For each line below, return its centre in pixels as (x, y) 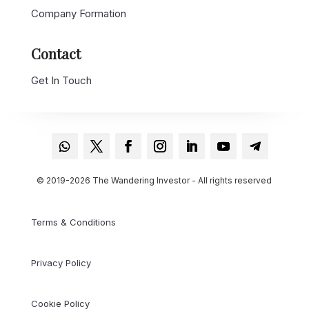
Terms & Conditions (73, 222)
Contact (56, 53)
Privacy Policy (61, 263)
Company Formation (78, 13)
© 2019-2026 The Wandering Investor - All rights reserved (154, 181)
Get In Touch (61, 80)
